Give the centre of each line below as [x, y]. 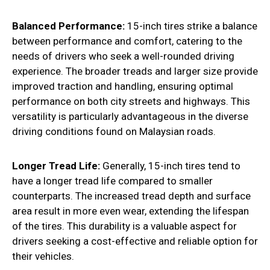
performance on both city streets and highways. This [131, 102]
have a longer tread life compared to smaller [112, 181]
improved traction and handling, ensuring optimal [123, 86]
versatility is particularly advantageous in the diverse [130, 117]
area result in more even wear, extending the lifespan [130, 211]
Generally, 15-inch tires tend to [170, 166]
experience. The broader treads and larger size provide [135, 71]
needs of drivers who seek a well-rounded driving [123, 56]
